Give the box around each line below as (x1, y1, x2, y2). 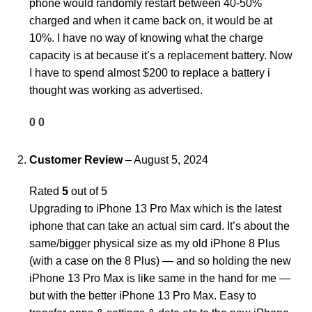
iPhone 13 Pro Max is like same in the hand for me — (29, 272, 290, 285)
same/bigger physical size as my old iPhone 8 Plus (29, 237, 280, 250)
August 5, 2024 (134, 154, 208, 166)
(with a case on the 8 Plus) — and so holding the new (29, 255, 291, 267)
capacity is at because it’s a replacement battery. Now (29, 49, 292, 62)
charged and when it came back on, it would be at (29, 15, 272, 27)
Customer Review (29, 154, 125, 166)
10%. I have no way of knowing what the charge (29, 32, 263, 45)
